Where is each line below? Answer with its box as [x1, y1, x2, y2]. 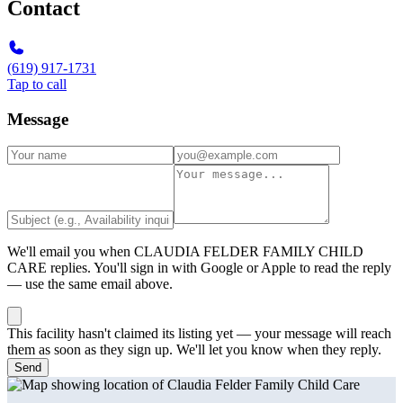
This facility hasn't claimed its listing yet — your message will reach [7, 326, 391, 342]
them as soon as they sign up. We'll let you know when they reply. [7, 342, 381, 358]
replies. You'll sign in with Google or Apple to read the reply [47, 260, 391, 276]
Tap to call [7, 76, 67, 92]
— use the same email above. [7, 276, 173, 292]
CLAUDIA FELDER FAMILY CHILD [134, 244, 363, 260]
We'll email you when [7, 244, 134, 260]
